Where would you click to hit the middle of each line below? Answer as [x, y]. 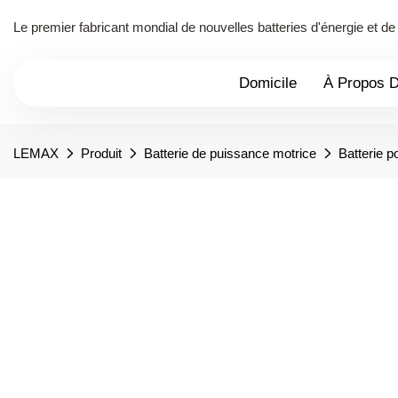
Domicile [268, 83]
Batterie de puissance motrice [230, 153]
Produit [101, 153]
